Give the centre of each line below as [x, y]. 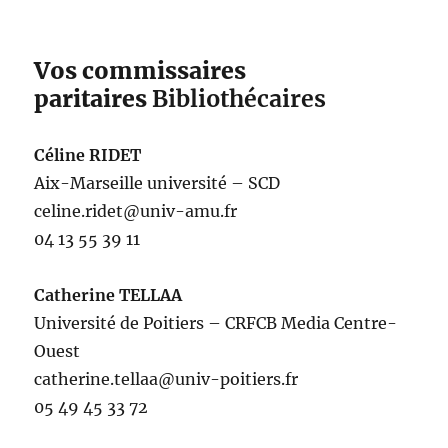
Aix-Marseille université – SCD [157, 182]
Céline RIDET [88, 154]
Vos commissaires [140, 70]
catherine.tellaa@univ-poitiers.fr [166, 378]
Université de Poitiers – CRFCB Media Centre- [216, 322]
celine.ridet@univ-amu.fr [136, 210]
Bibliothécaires [239, 98]
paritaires [93, 98]
